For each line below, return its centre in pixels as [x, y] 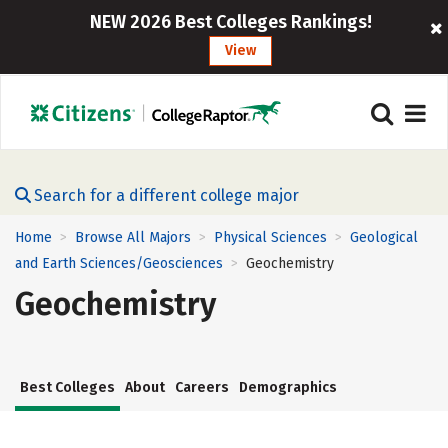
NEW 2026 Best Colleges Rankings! [230, 22]
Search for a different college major [166, 195]
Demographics [288, 388]
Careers [202, 388]
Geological [384, 237]
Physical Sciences [270, 237]
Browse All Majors [133, 237]
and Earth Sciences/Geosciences [119, 264]
